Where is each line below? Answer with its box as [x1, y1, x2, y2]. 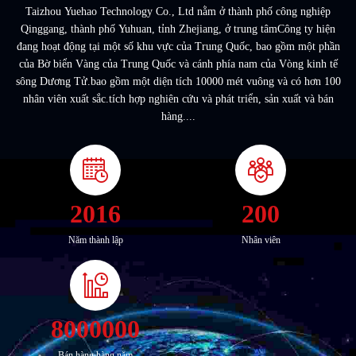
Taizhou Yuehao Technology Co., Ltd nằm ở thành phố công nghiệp [25, 6, 331, 17]
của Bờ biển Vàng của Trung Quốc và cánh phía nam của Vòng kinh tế [18, 58, 338, 70]
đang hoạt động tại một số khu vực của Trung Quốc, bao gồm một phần [16, 41, 340, 52]
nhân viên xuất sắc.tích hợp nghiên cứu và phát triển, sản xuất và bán [22, 93, 334, 105]
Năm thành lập [68, 234, 123, 246]
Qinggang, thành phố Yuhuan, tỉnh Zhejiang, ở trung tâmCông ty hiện [21, 23, 335, 35]
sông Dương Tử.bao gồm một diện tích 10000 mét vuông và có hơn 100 [15, 75, 341, 87]
